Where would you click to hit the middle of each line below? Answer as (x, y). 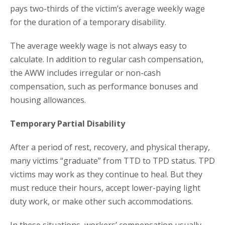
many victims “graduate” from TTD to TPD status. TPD (113, 161)
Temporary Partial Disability (68, 124)
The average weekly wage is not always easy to (98, 46)
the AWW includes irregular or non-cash (85, 73)
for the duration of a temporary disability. (88, 22)
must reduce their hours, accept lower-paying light (105, 188)
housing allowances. (48, 100)
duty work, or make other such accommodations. (101, 202)
